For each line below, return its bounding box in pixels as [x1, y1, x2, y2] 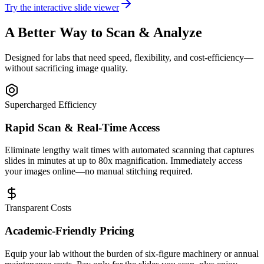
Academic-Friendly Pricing [5, 225, 134, 237]
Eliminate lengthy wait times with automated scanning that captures [5, 145, 254, 156]
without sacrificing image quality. [5, 63, 128, 73]
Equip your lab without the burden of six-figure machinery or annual [5, 248, 259, 259]
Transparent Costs [5, 203, 71, 213]
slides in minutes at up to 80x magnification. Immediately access [5, 156, 242, 166]
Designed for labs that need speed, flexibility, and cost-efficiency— [5, 52, 253, 62]
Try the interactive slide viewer [5, 2, 119, 13]
